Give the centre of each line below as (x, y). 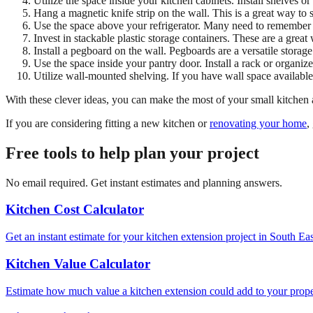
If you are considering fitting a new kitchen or (108, 123)
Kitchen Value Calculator (78, 263)
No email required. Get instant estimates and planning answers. (144, 182)
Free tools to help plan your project (132, 153)
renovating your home (258, 123)
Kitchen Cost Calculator (75, 210)
